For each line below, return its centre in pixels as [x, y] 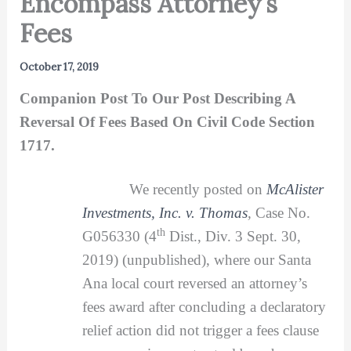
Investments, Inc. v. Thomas [165, 212]
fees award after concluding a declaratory [204, 306]
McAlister [295, 189]
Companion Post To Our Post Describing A [157, 98]
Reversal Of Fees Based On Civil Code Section [167, 121]
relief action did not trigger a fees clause [200, 330]
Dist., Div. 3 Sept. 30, [233, 236]
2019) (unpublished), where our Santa [196, 259]
